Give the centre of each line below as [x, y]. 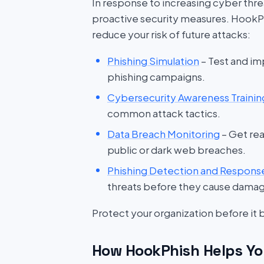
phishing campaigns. [156, 77]
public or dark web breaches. [176, 150]
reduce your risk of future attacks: [171, 34]
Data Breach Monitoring [164, 134]
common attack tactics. [164, 113]
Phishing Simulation [153, 61]
